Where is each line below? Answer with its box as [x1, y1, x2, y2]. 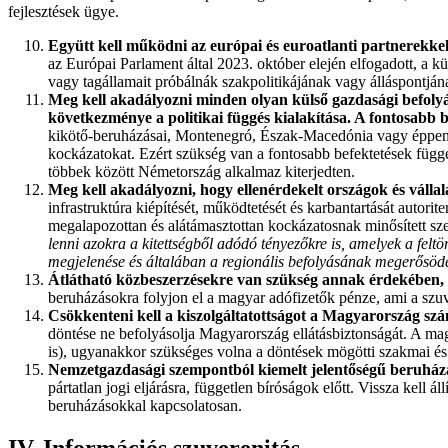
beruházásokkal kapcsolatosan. [48, 397, 242, 415]
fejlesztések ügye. [8, 3, 119, 21]
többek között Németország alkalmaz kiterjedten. [48, 163, 355, 181]
